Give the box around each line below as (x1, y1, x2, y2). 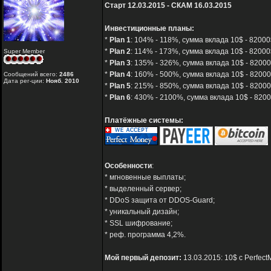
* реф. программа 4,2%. (105, 230, 186, 240)
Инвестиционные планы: (105, 24, 194, 33)
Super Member (4, 48, 45, 55)
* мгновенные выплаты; (105, 173, 186, 182)
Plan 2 (109, 47, 131, 56)
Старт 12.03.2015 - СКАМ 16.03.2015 (105, 1, 232, 10)
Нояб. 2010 (46, 77, 79, 85)
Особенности (105, 162, 152, 171)
